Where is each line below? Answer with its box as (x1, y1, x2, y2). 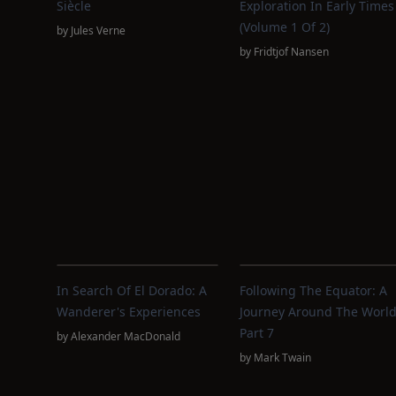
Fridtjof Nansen (253, 44, 329, 59)
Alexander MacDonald (71, 329, 180, 344)
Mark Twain (253, 350, 311, 365)
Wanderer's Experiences (57, 303, 201, 320)
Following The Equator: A (239, 282, 387, 299)
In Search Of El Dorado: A (57, 282, 207, 299)
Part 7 (239, 324, 274, 341)
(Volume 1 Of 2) (239, 19, 330, 35)
